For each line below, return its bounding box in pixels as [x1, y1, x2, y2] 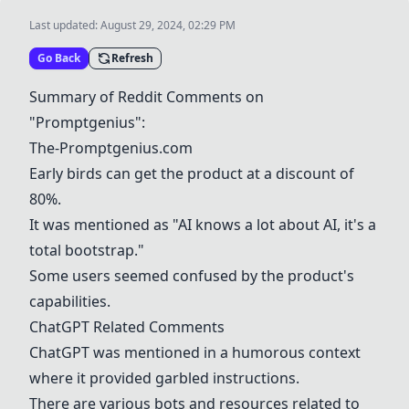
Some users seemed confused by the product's [29, 266, 354, 286]
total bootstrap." [29, 240, 144, 260]
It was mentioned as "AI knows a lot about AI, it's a [29, 215, 376, 235]
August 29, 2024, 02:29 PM [100, 17, 236, 33]
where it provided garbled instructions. [29, 368, 299, 388]
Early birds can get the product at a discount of [29, 163, 354, 184]
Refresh [111, 50, 153, 66]
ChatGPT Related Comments [29, 317, 225, 337]
